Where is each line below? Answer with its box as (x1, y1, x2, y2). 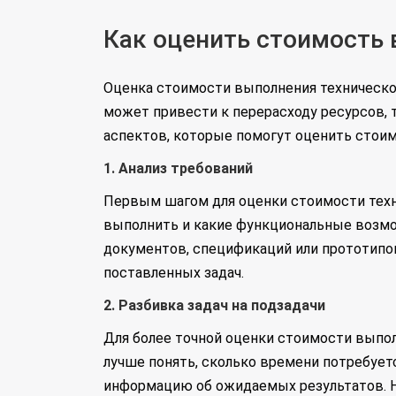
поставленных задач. (103, 264, 244, 281)
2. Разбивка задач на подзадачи (103, 297, 325, 314)
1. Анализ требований (103, 160, 253, 177)
